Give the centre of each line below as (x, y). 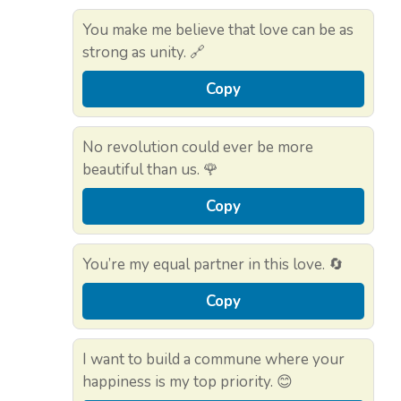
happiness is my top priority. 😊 (188, 381)
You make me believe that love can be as (218, 30)
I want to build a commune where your (213, 359)
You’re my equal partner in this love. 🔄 (213, 264)
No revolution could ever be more (198, 147)
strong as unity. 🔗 (144, 52)
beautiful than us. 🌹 (150, 169)
